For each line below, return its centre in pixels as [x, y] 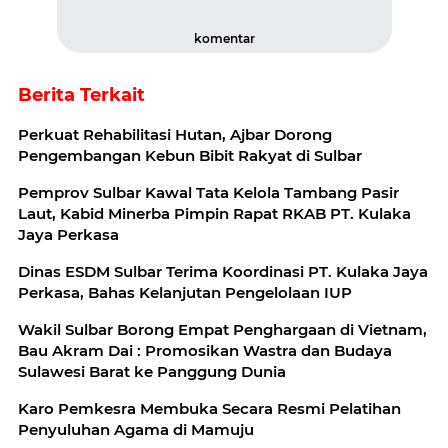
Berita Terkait [81, 95]
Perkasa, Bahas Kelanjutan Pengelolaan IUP [185, 292]
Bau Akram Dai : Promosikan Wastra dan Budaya [205, 350]
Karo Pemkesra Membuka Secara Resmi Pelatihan [209, 408]
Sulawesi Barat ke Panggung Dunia [152, 371]
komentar [224, 38]
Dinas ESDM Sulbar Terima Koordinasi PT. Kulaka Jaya [223, 271]
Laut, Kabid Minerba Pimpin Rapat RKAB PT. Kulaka [214, 213]
